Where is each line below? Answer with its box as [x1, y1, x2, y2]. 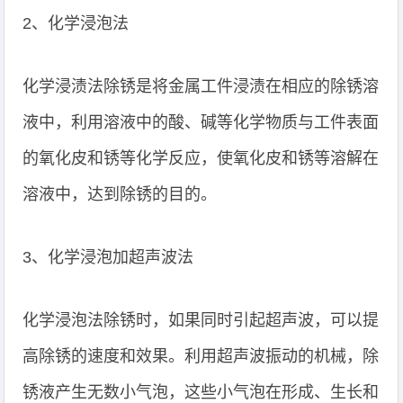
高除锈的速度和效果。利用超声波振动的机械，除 [22, 347, 380, 365]
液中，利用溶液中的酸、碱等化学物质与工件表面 [22, 113, 380, 131]
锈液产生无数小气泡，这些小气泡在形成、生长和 [22, 383, 380, 401]
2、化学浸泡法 [22, 14, 130, 32]
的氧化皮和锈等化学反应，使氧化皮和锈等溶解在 [22, 149, 380, 167]
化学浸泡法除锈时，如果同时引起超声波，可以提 [22, 311, 380, 329]
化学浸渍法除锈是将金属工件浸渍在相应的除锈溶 [22, 77, 380, 95]
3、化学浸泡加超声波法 [22, 248, 194, 266]
